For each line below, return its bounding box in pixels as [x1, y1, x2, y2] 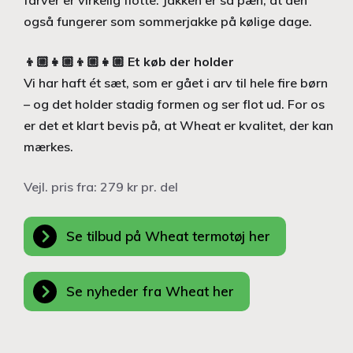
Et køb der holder [128, 53, 234, 69]
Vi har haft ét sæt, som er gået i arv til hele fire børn [24, 74, 328, 91]
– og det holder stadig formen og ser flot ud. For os [24, 95, 325, 112]
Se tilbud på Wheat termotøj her [66, 228, 270, 244]
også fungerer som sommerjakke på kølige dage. [24, 13, 312, 29]
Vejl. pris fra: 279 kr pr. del [24, 178, 181, 195]
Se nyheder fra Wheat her [66, 283, 234, 299]
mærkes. [24, 138, 73, 154]
